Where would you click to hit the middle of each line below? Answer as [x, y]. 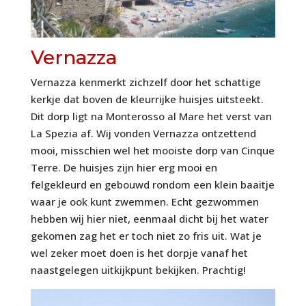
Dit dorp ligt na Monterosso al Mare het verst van [151, 116]
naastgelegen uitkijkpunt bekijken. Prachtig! [138, 269]
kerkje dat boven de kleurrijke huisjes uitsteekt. [147, 99]
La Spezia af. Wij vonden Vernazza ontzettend [143, 133]
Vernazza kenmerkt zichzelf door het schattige [145, 82]
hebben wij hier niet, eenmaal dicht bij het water [149, 218]
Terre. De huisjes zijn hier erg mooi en [124, 167]
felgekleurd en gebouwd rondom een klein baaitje [152, 184]
